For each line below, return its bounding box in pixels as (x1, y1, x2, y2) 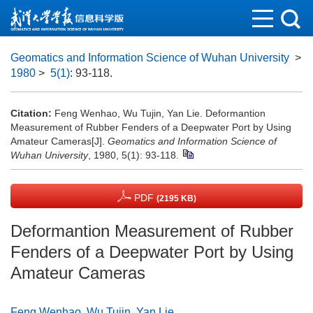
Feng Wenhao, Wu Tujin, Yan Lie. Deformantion (54, 108, 265, 119)
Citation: (10, 108, 52, 119)
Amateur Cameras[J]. (10, 136, 108, 147)
